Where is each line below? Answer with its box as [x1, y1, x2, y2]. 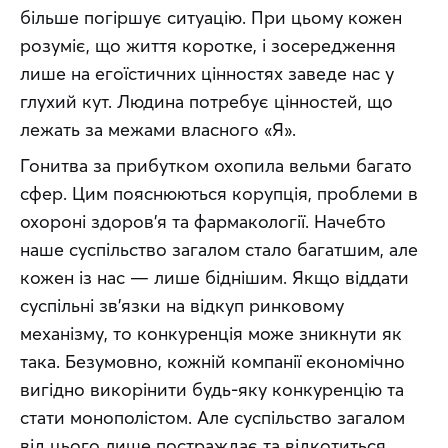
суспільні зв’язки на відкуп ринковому [20, 294, 344, 318]
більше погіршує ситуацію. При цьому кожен [20, 6, 402, 30]
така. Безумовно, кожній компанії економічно [20, 350, 405, 374]
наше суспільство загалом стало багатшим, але [20, 238, 418, 262]
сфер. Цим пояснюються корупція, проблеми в [20, 182, 418, 206]
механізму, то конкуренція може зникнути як [20, 322, 402, 346]
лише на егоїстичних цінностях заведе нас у [20, 62, 394, 86]
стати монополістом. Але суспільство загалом [20, 406, 405, 430]
